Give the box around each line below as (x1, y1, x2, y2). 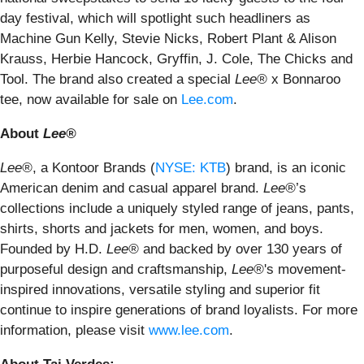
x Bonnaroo (267, 71, 340, 87)
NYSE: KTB (155, 159, 226, 175)
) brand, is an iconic (226, 159, 346, 175)
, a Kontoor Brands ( (32, 159, 155, 175)
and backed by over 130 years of (139, 240, 342, 257)
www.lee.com (149, 322, 229, 338)
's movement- (264, 261, 346, 277)
